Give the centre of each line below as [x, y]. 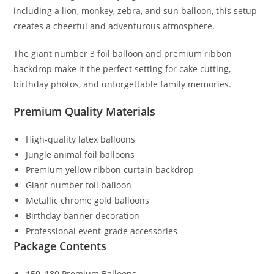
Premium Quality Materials [85, 112]
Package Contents [60, 246]
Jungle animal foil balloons [80, 155]
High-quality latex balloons [81, 139]
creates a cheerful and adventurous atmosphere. [114, 26]
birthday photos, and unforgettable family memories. [123, 84]
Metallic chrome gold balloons [88, 201]
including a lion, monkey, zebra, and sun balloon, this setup [135, 11]
